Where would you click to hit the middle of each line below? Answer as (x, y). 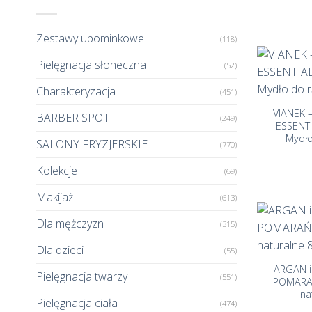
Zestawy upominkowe (90, 38)
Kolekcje (57, 170)
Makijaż (55, 197)
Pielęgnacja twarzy (82, 276)
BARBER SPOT (73, 117)
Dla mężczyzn (70, 223)
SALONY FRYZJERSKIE (92, 144)
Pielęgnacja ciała (77, 303)
